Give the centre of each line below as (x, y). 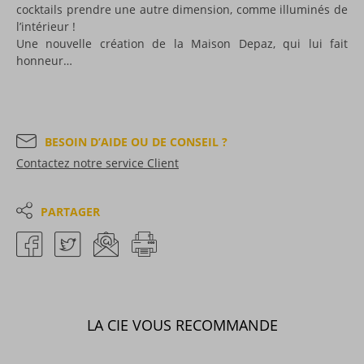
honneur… (44, 60)
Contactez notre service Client (97, 162)
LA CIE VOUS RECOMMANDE (182, 325)
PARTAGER (70, 211)
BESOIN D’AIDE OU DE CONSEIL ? (136, 141)
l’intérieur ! (46, 26)
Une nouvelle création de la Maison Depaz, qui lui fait (182, 43)
